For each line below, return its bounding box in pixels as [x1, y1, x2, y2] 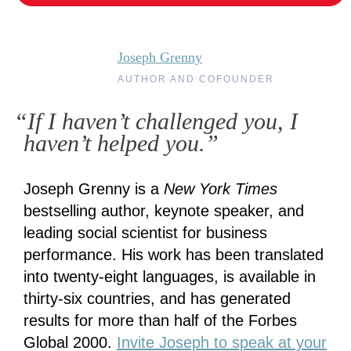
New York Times [164, 180, 277, 197]
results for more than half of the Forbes [24, 312, 297, 329]
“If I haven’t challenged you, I [14, 108, 298, 134]
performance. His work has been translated [24, 246, 324, 263]
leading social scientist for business [24, 224, 267, 241]
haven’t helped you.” [24, 130, 219, 156]
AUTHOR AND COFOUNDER [118, 74, 274, 85]
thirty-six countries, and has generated [24, 290, 291, 307]
